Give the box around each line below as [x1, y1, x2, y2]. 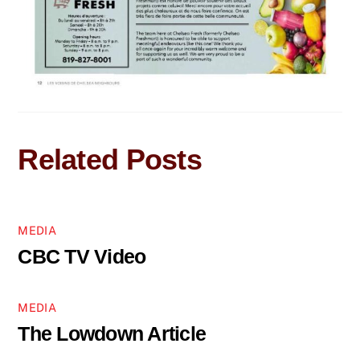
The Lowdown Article [18, 321, 207, 345]
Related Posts [18, 142, 202, 176]
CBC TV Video [18, 244, 146, 268]
